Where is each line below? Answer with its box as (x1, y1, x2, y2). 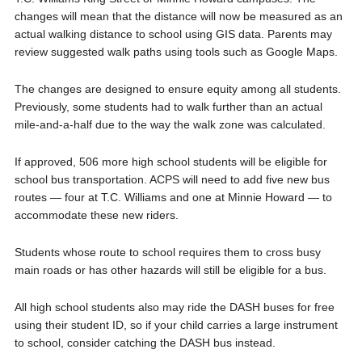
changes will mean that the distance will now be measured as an (14, 9, 343, 23)
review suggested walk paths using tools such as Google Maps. (14, 44, 338, 58)
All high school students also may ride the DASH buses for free (14, 300, 335, 314)
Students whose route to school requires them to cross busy (14, 245, 321, 259)
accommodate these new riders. (14, 208, 179, 221)
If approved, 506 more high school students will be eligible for (14, 154, 327, 168)
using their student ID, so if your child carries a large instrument (14, 318, 338, 331)
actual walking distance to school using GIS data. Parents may (14, 27, 332, 40)
